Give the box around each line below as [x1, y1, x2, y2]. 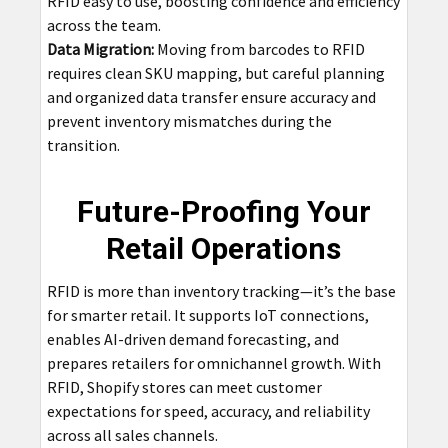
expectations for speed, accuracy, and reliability [46, 400, 370, 421]
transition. [46, 134, 120, 155]
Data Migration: [46, 38, 154, 59]
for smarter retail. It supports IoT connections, [46, 304, 369, 325]
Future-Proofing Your [76, 193, 371, 229]
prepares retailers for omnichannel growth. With [46, 352, 381, 373]
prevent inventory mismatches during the [46, 110, 332, 131]
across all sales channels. [46, 424, 218, 445]
